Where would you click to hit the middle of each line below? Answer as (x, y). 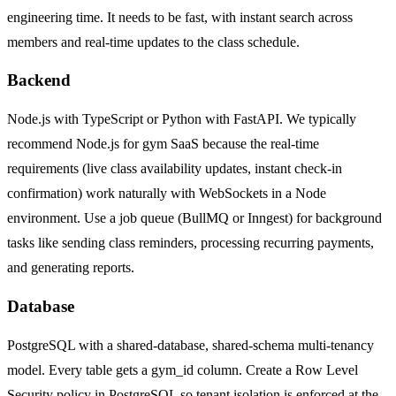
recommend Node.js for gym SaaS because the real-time (163, 144)
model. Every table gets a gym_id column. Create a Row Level (183, 369)
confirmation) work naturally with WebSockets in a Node (167, 194)
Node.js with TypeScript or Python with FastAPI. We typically (182, 119)
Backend (39, 80)
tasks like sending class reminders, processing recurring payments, (190, 243)
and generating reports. (71, 268)
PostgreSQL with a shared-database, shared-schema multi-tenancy (190, 345)
